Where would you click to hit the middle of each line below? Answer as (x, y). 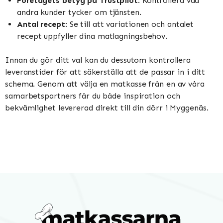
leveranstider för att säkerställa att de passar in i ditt (105, 72)
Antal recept (41, 24)
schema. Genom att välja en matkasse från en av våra (105, 84)
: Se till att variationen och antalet (129, 24)
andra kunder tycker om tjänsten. (79, 12)
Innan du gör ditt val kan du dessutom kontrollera (98, 60)
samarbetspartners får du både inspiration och (93, 96)
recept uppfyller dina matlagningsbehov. (92, 36)
